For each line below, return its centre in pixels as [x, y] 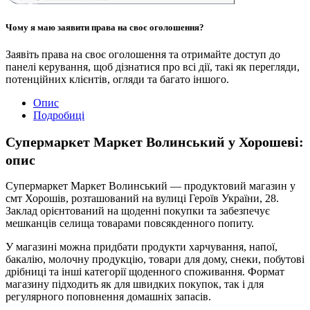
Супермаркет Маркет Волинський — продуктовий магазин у [151, 186]
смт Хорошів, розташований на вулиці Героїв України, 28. [142, 199]
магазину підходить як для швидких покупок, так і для [135, 284]
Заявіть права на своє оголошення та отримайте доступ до [143, 55]
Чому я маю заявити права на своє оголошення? [105, 28]
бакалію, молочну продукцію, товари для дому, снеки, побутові [155, 259]
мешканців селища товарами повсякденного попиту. [130, 224]
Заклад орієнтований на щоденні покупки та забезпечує [138, 211]
